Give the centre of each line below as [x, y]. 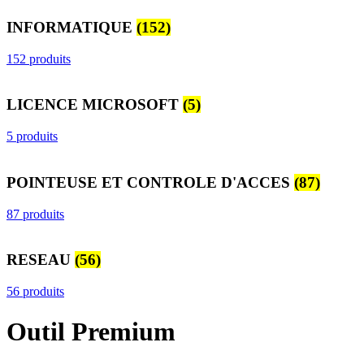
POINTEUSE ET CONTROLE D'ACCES [150, 182]
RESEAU [41, 260]
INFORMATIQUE [71, 28]
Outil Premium [91, 331]
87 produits [35, 214]
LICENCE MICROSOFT [95, 105]
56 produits [35, 292]
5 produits [32, 136]
